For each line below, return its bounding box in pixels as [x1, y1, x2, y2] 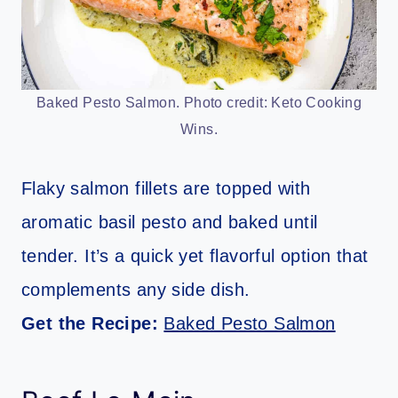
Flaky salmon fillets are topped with [21, 178, 311, 198]
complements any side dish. [21, 279, 251, 299]
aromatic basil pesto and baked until [21, 211, 318, 232]
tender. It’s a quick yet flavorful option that [21, 245, 369, 266]
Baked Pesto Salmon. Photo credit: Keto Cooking [36, 94, 362, 110]
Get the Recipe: [21, 313, 164, 333]
